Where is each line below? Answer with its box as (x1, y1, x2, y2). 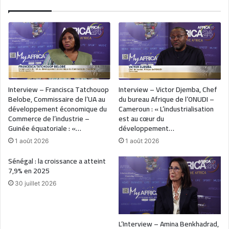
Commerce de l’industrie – (8, 111, 89, 125)
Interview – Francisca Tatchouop (8, 82, 109, 96)
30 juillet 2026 (15, 179, 56, 187)
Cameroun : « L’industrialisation (119, 102, 214, 116)
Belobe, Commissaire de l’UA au (8, 92, 105, 106)
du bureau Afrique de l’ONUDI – (119, 92, 214, 106)
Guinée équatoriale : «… (8, 121, 81, 135)
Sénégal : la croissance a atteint (8, 154, 106, 168)
